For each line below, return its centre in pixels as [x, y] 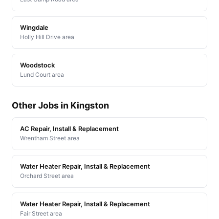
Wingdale [34, 27]
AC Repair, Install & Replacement [69, 128]
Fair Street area [41, 213]
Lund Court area [42, 74]
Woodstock [37, 65]
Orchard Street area [47, 175]
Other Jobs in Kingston [60, 105]
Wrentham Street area [50, 138]
